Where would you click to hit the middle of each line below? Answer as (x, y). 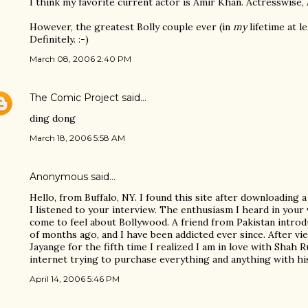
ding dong (53, 118)
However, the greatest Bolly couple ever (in (131, 27)
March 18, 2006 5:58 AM (77, 138)
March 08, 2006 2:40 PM (80, 59)
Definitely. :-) (59, 39)
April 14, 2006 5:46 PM (75, 279)
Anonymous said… (73, 177)
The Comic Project (74, 98)
